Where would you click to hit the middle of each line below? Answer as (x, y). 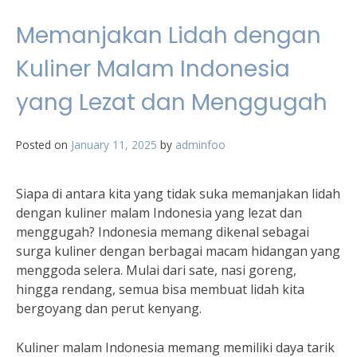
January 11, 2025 (114, 145)
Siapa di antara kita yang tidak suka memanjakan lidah (178, 194)
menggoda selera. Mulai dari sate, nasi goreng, (156, 270)
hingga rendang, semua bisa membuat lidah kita (160, 289)
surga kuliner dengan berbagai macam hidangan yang (178, 251)
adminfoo (200, 145)
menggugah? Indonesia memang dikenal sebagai (163, 232)
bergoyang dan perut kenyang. (109, 308)
